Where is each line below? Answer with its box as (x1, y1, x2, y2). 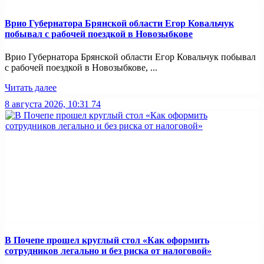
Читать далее (5, 82, 57, 93)
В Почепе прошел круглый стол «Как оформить (5, 235, 209, 246)
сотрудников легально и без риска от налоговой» (5, 246, 212, 256)
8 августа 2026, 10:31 (5, 98, 89, 109)
